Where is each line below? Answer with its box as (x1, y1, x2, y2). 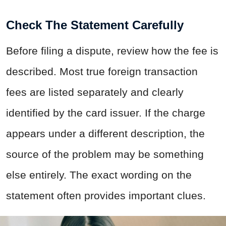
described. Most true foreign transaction (6, 66, 198, 78)
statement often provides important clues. (6, 190, 206, 202)
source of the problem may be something (6, 148, 204, 160)
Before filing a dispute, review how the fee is (6, 45, 218, 57)
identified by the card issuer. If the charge (6, 107, 205, 119)
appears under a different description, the (6, 128, 205, 140)
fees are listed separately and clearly (6, 86, 184, 98)
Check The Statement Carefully (6, 18, 184, 32)
